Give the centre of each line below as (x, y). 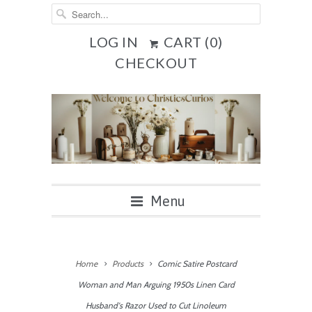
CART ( (185, 42)
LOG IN (114, 42)
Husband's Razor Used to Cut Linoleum (156, 305)
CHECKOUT (156, 63)
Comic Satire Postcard (196, 264)
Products (127, 264)
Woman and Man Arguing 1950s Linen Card (156, 284)
